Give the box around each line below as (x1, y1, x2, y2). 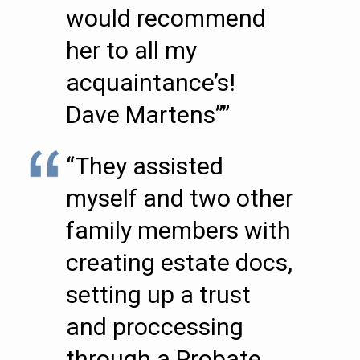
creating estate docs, (66, 248, 292, 276)
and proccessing (66, 313, 243, 341)
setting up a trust (66, 280, 251, 309)
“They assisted (66, 152, 223, 180)
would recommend (66, 4, 266, 32)
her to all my (66, 36, 197, 64)
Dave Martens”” (66, 100, 230, 129)
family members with (66, 216, 291, 244)
